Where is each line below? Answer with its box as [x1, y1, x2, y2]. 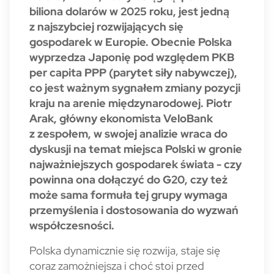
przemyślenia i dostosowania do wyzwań [29, 203, 239, 217]
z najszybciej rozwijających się [29, 20, 183, 34]
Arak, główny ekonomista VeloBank [29, 111, 213, 125]
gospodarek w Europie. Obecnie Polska [29, 35, 232, 49]
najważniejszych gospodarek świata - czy [29, 157, 242, 171]
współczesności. [29, 218, 114, 232]
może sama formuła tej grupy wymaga [29, 188, 228, 202]
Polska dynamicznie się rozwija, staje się [29, 243, 220, 257]
